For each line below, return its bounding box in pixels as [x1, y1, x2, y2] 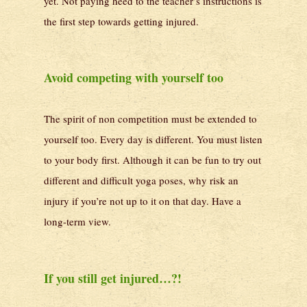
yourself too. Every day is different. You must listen [44, 132, 262, 147]
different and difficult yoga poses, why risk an [44, 173, 238, 188]
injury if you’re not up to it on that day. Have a [44, 194, 241, 208]
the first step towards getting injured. [44, 14, 199, 28]
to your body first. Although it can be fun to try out [44, 153, 261, 167]
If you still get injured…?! [44, 269, 182, 287]
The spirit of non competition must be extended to [44, 112, 257, 126]
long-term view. [44, 214, 111, 229]
